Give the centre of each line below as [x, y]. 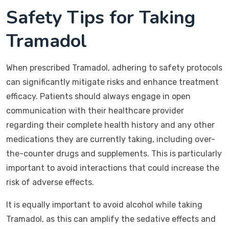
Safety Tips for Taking [101, 18]
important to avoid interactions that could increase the [113, 168]
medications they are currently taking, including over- [111, 139]
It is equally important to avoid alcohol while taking [104, 205]
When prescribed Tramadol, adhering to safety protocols [114, 68]
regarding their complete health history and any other [110, 125]
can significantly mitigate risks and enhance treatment [112, 82]
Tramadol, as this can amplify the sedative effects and [111, 219]
